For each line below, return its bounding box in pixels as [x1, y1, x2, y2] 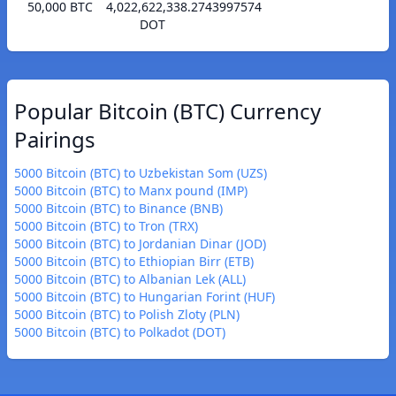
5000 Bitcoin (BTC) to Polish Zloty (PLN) [14, 306, 240, 324]
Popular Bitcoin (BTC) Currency [14, 96, 321, 126]
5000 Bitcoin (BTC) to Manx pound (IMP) [14, 182, 247, 200]
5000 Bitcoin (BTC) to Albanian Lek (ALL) [14, 270, 246, 288]
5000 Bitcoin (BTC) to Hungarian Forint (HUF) [14, 288, 275, 306]
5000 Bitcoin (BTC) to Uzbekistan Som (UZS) [14, 164, 267, 182]
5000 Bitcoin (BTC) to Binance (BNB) [14, 200, 223, 217]
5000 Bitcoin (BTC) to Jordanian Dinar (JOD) [14, 235, 266, 253]
